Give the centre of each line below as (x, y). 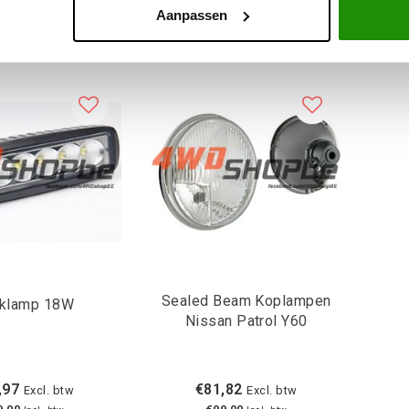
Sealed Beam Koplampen (246, 301)
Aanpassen (191, 15)
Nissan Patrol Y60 (246, 321)
